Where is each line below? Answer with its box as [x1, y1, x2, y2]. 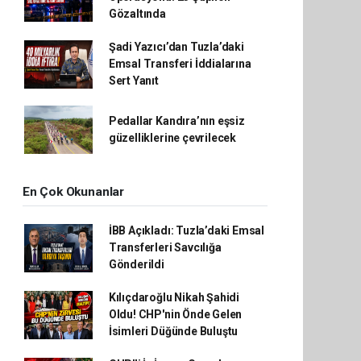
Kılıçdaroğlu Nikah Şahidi [108, 291, 240, 304]
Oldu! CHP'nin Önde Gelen [108, 308, 243, 321]
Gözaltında [108, 7, 166, 20]
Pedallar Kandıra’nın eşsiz [108, 114, 245, 127]
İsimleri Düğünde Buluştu [108, 325, 239, 338]
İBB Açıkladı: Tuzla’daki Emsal [108, 224, 265, 237]
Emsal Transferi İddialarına [108, 57, 251, 70]
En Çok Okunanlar [23, 185, 124, 199]
